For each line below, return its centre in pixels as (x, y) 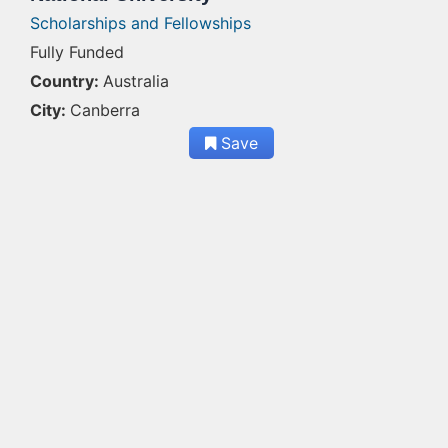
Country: (64, 81)
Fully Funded (77, 52)
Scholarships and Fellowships (140, 23)
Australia (136, 81)
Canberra (105, 110)
